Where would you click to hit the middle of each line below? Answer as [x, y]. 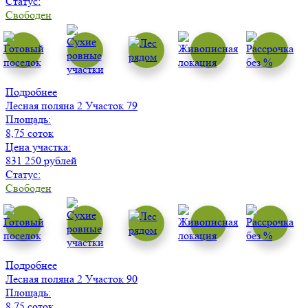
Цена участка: [38, 147]
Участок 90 [111, 279]
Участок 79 [111, 106]
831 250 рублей [41, 161]
